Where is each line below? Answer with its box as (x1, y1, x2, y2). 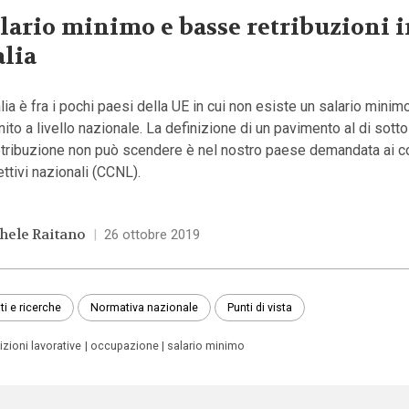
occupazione (89, 339, 159, 353)
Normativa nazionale (89, 299, 198, 314)
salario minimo (166, 339, 245, 353)
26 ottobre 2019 (103, 225, 200, 243)
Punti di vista (227, 299, 293, 314)
